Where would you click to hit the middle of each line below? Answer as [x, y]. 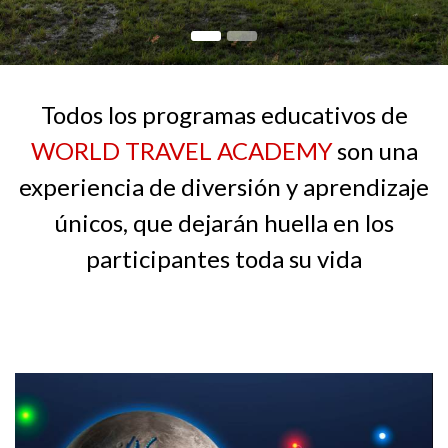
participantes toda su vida [224, 258]
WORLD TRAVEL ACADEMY [181, 150]
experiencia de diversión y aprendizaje [224, 186]
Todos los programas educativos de [224, 114]
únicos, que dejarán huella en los [224, 222]
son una [377, 150]
